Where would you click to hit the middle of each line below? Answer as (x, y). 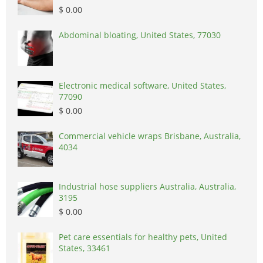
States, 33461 (85, 248)
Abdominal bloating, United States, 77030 (140, 35)
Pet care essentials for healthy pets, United (143, 237)
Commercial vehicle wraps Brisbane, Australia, (150, 136)
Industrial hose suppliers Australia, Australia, (147, 187)
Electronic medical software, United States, (142, 86)
